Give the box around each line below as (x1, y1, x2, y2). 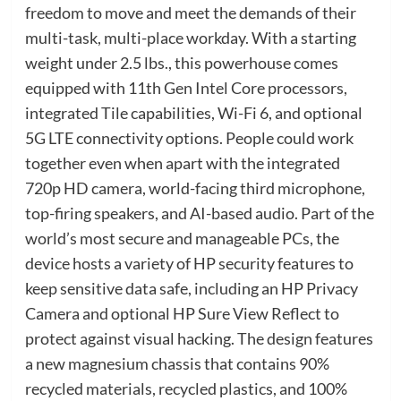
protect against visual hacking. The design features (24, 328, 373, 349)
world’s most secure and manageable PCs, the (24, 228, 339, 249)
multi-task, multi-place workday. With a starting (24, 28, 356, 48)
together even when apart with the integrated (24, 153, 340, 174)
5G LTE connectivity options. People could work (24, 128, 354, 149)
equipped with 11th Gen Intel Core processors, (24, 78, 347, 98)
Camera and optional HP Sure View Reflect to (24, 303, 339, 324)
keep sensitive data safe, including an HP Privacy (24, 278, 358, 299)
